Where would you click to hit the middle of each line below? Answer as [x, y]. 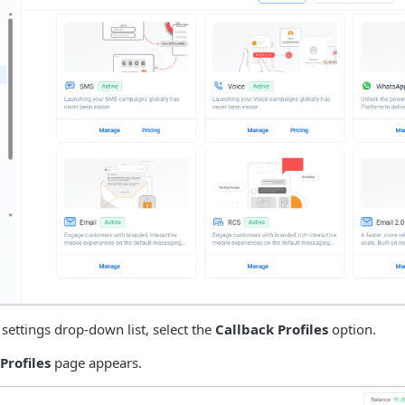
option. [352, 330]
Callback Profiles [272, 330]
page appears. [96, 363]
